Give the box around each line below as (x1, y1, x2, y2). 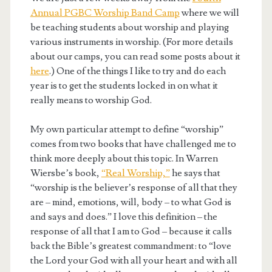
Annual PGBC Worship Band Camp (30, 6, 180, 19)
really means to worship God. (30, 93, 152, 106)
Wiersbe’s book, (30, 166, 101, 179)
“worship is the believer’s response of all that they (30, 181, 237, 194)
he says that (169, 166, 220, 179)
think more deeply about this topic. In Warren (30, 152, 218, 165)
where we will (179, 6, 239, 19)
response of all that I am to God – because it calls (30, 225, 232, 237)
